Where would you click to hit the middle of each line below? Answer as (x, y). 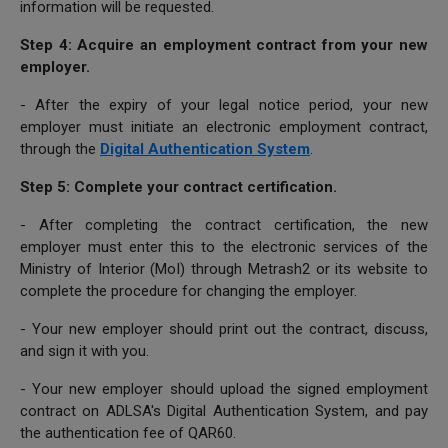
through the (60, 148)
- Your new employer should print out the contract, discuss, (224, 328)
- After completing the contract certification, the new (224, 224)
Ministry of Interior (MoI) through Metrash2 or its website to (224, 268)
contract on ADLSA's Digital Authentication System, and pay (224, 410)
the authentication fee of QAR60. (128, 432)
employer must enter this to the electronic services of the (224, 246)
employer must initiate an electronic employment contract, (224, 126)
